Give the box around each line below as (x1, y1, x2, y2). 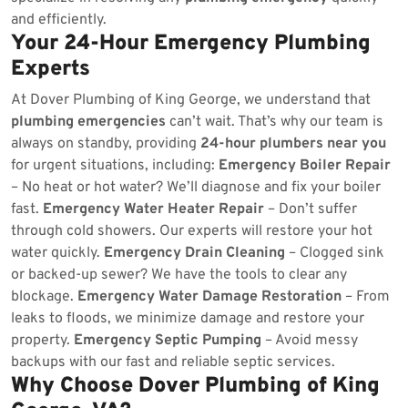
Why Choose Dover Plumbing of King (11, 372, 380, 400)
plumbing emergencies (11, 113, 166, 131)
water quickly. (11, 244, 104, 262)
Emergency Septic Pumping (74, 331, 261, 350)
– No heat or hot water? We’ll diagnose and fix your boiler (11, 178, 381, 197)
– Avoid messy (261, 331, 358, 350)
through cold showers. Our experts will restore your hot (11, 222, 372, 240)
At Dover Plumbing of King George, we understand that (11, 91, 371, 109)
